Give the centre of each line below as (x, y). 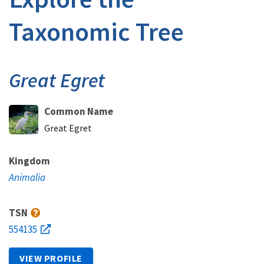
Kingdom (29, 161)
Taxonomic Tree (96, 32)
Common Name (79, 111)
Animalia (27, 177)
